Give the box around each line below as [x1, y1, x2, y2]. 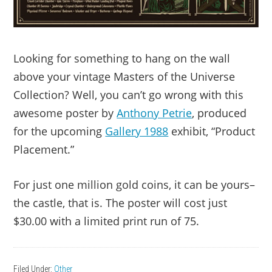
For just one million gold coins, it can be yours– [13, 177, 256, 192]
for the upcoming [13, 124, 106, 139]
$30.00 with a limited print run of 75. [13, 214, 200, 229]
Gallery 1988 [105, 124, 169, 139]
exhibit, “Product [168, 124, 256, 139]
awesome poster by [13, 106, 117, 121]
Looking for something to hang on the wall [13, 51, 231, 66]
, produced [192, 106, 247, 121]
